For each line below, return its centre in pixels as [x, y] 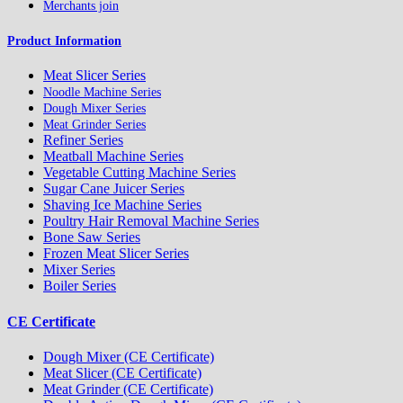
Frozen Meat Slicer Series [116, 254]
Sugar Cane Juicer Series [114, 189]
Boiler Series [80, 286]
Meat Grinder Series [94, 125]
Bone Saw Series [92, 237]
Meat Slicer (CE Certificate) [122, 372]
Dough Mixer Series [94, 109]
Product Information [64, 41]
